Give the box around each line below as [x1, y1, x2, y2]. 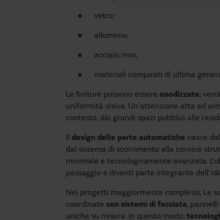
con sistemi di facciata [106, 201, 187, 209]
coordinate [66, 201, 106, 209]
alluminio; [94, 32, 128, 40]
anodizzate [160, 91, 199, 99]
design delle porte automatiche [72, 134, 187, 142]
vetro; [94, 12, 114, 20]
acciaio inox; [94, 52, 137, 59]
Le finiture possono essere [66, 91, 160, 99]
